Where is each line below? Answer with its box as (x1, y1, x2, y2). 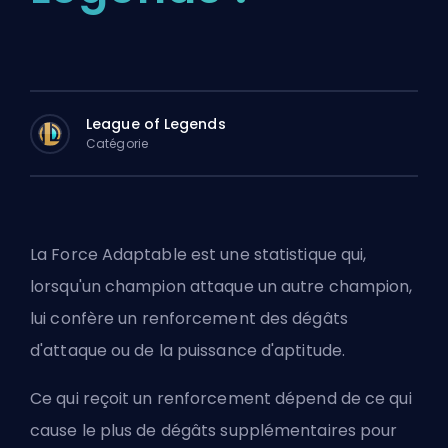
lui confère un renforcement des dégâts (30, 307, 348, 330)
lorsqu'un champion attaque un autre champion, (30, 275, 413, 298)
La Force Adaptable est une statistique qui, (30, 243, 367, 266)
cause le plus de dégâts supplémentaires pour (30, 419, 398, 442)
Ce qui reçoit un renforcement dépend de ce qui (30, 387, 412, 410)
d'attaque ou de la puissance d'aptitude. (30, 339, 346, 362)
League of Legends (86, 113, 226, 134)
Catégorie (86, 134, 148, 152)
